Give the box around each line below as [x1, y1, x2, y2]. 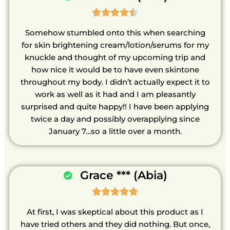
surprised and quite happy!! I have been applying [21, 102, 209, 112]
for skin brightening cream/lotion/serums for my [21, 40, 209, 50]
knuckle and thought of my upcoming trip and [25, 52, 205, 63]
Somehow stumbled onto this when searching [25, 28, 205, 38]
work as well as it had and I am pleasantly [34, 89, 196, 100]
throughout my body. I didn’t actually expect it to [20, 77, 210, 87]
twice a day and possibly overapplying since [30, 114, 200, 124]
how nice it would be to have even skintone [31, 65, 199, 75]
